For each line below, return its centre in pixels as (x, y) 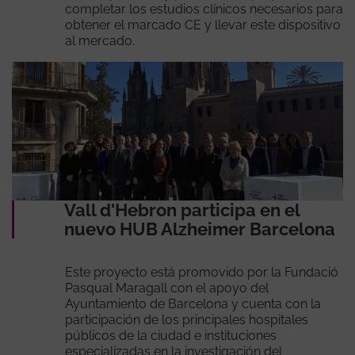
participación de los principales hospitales (186, 319)
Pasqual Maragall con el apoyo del (166, 288)
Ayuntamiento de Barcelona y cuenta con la (193, 303)
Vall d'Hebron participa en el (181, 210)
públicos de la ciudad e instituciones (170, 335)
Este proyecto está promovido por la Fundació (201, 272)
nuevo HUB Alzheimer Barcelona (199, 229)
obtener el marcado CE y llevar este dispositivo (202, 25)
